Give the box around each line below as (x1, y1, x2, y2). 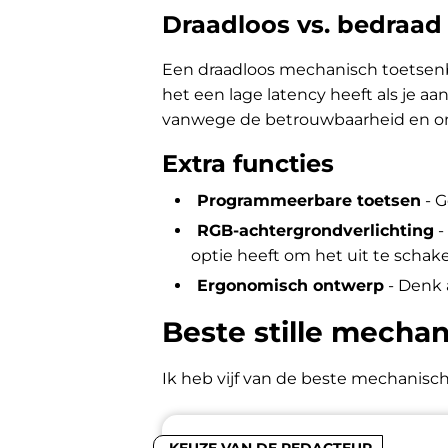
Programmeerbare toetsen (196, 191, 421, 210)
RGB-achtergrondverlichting (196, 221, 434, 240)
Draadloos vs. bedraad (162, 10, 442, 39)
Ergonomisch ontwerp (196, 276, 384, 295)
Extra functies (162, 149, 334, 178)
